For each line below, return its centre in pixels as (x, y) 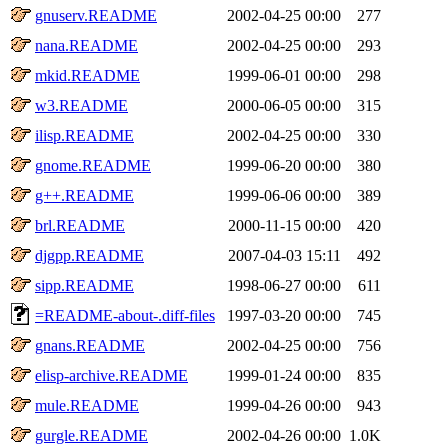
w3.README (81, 105)
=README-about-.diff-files (125, 315)
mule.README (87, 405)
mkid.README (87, 75)
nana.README (86, 45)
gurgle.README (91, 435)
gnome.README (93, 165)
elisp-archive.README (111, 375)
